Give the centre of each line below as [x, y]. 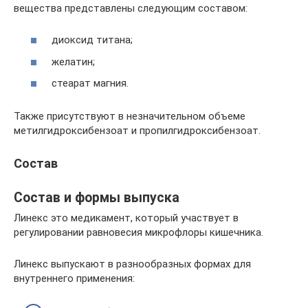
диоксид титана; [92, 40]
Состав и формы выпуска [97, 197]
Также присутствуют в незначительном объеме [130, 117]
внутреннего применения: [74, 279]
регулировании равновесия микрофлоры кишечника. [139, 233]
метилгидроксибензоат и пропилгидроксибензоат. [137, 131]
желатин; [73, 62]
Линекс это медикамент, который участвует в [126, 218]
